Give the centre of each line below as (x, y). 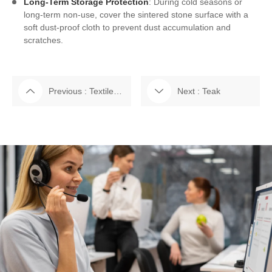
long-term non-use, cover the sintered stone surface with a (136, 15)
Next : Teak (199, 91)
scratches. (44, 40)
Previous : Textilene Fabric (118, 91)
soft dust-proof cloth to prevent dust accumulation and (127, 28)
